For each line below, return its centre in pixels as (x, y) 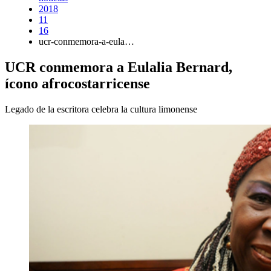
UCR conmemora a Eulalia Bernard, (119, 67)
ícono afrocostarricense (77, 83)
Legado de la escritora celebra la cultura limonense (101, 109)
